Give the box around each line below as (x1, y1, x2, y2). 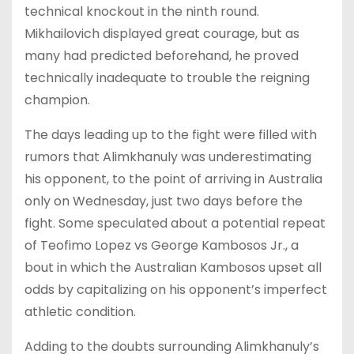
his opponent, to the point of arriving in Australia (24, 169, 322, 188)
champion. (24, 90, 90, 109)
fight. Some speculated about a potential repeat (24, 213, 326, 232)
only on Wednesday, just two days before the (24, 191, 303, 210)
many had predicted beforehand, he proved (24, 46, 299, 65)
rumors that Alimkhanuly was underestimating (24, 147, 311, 166)
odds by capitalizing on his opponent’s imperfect (24, 280, 327, 299)
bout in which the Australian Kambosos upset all (24, 258, 322, 277)
